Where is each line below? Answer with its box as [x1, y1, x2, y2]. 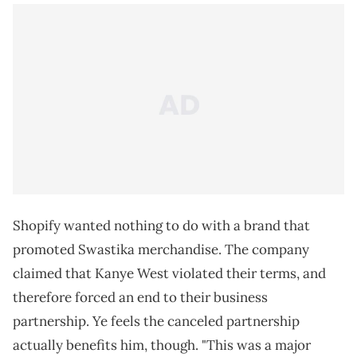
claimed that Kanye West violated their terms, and [13, 265, 326, 283]
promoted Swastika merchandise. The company [13, 241, 309, 259]
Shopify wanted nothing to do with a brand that [13, 217, 310, 235]
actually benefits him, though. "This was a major [13, 336, 311, 355]
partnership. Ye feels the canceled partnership [13, 312, 300, 331]
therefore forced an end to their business [13, 288, 268, 307]
